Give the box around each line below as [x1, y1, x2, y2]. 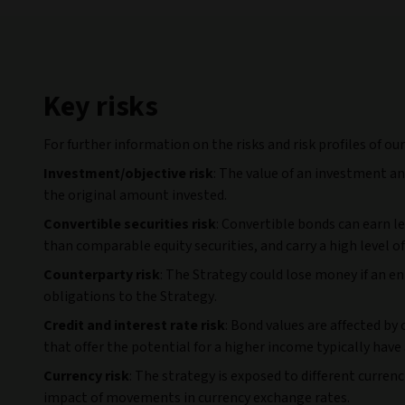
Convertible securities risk [43, 213, 216, 234]
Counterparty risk [43, 264, 160, 285]
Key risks [43, 85, 159, 127]
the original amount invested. [43, 184, 227, 205]
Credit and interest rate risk [43, 315, 225, 335]
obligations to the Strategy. [43, 286, 217, 306]
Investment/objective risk [43, 163, 213, 184]
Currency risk [43, 365, 129, 386]
